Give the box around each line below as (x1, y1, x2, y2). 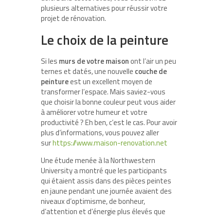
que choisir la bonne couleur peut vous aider (41, 96, 176, 108)
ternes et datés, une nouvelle (41, 66, 135, 77)
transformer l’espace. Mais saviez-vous (41, 86, 165, 98)
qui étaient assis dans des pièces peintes (41, 175, 171, 187)
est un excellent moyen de (69, 76, 152, 88)
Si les (41, 55, 59, 67)
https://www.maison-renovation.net (53, 137, 167, 149)
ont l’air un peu (129, 55, 176, 67)
